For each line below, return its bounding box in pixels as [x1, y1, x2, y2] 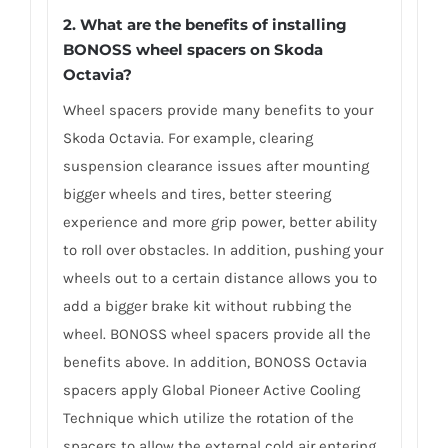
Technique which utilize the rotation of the [62, 408, 354, 427]
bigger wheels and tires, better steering [62, 184, 331, 203]
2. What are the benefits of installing [62, 14, 347, 34]
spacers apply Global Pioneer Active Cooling [62, 380, 360, 399]
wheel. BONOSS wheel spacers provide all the [62, 324, 371, 343]
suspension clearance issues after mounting [62, 156, 369, 175]
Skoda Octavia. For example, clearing [62, 128, 313, 147]
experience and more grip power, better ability [62, 212, 377, 231]
